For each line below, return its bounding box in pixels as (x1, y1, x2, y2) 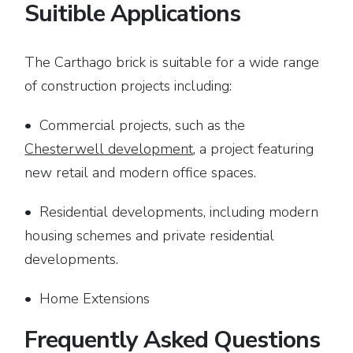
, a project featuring (193, 139, 314, 158)
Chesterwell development (24, 139, 194, 158)
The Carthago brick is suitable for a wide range (24, 53, 320, 72)
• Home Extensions (24, 289, 150, 308)
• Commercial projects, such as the (24, 116, 246, 135)
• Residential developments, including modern (24, 203, 319, 221)
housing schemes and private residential (24, 226, 275, 245)
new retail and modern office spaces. (24, 163, 257, 182)
